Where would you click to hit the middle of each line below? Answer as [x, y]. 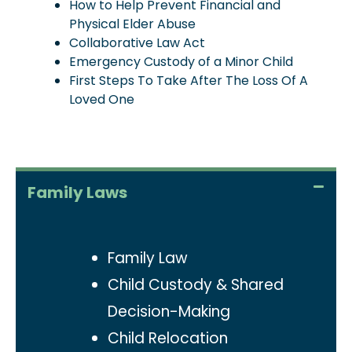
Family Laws [77, 192]
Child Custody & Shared [196, 285]
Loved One [102, 99]
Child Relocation [168, 338]
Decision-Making [169, 312]
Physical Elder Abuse [132, 24]
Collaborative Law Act [137, 43]
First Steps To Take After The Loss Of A [189, 81]
